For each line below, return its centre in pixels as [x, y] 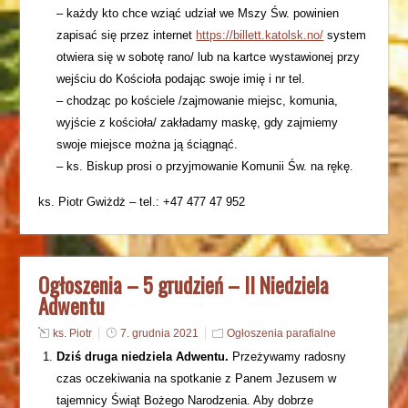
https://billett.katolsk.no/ [260, 35]
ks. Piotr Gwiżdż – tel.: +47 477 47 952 [142, 202]
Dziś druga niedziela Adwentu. [143, 357]
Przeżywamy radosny [288, 357]
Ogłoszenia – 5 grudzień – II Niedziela [184, 285]
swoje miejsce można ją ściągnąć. [148, 144]
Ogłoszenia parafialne [282, 333]
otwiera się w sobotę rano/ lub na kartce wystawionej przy [209, 57]
